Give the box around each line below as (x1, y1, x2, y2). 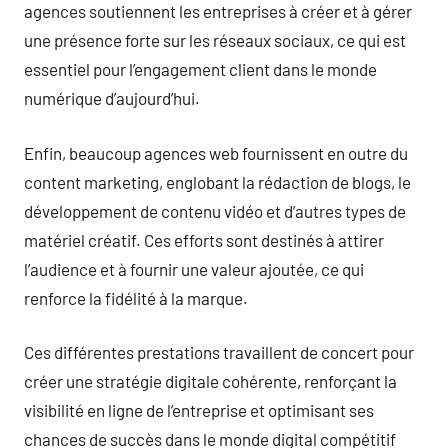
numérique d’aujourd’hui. (24, 88, 200, 108)
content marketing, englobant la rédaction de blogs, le (24, 171, 411, 192)
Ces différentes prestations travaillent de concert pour (24, 342, 414, 362)
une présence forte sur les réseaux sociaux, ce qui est (24, 30, 406, 50)
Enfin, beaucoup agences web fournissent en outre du (24, 142, 408, 163)
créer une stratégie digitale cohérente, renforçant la (24, 371, 397, 391)
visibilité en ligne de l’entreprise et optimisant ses (24, 400, 374, 420)
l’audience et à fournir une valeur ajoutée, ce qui (24, 258, 364, 279)
